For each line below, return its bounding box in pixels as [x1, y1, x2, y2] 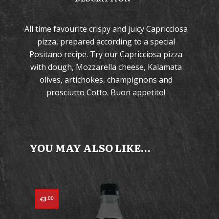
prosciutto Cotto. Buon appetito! [46, 87, 165, 98]
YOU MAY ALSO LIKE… [29, 140, 151, 155]
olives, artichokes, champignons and [39, 74, 173, 85]
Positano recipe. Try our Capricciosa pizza [29, 49, 182, 60]
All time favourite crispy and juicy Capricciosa [24, 23, 188, 34]
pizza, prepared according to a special [37, 36, 175, 47]
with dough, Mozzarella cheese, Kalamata [30, 62, 182, 72]
